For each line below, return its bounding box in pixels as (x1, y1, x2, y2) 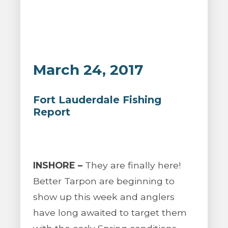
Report (33, 106, 70, 118)
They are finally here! (82, 160, 181, 170)
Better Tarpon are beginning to (33, 176, 175, 186)
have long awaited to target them (33, 207, 187, 218)
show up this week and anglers (33, 191, 175, 202)
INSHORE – (33, 160, 82, 170)
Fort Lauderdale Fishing (33, 94, 161, 106)
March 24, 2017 (33, 61, 143, 78)
